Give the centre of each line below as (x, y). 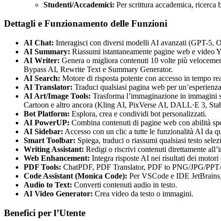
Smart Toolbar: (50, 141)
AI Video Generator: (58, 194)
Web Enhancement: (57, 158)
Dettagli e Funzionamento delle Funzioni (86, 24)
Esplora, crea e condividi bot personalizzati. (138, 114)
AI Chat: (39, 43)
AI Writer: (42, 61)
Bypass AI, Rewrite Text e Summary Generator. (98, 70)
